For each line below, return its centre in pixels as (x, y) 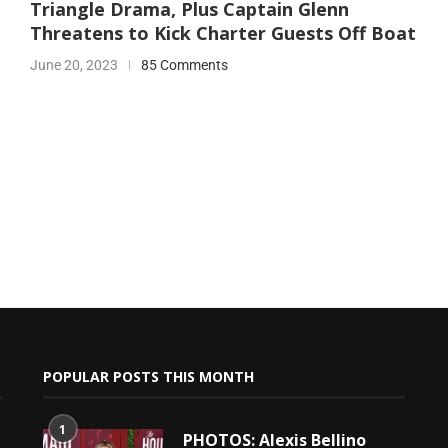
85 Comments (184, 65)
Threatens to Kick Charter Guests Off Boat (222, 33)
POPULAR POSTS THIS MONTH (148, 376)
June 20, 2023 (73, 65)
